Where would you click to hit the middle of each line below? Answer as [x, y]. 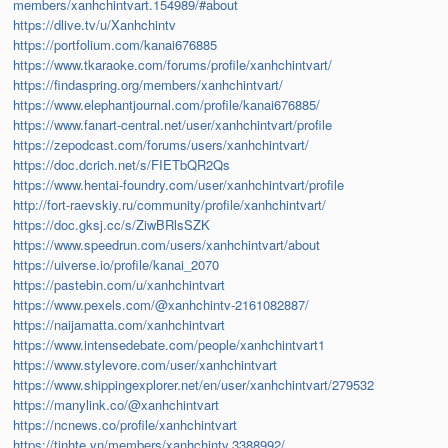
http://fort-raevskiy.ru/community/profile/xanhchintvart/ [170, 205]
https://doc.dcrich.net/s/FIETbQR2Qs [122, 165]
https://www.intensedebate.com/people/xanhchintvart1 [169, 345]
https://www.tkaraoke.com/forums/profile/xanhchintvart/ [173, 65]
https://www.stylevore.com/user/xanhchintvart [145, 365]
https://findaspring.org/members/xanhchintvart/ [148, 85]
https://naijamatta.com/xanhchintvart [119, 325]
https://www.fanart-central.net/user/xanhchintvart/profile [173, 125]
